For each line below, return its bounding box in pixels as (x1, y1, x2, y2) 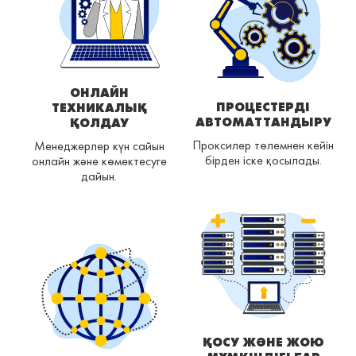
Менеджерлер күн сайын (33, 137, 164, 155)
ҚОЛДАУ (69, 114, 129, 132)
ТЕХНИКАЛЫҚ (51, 99, 147, 117)
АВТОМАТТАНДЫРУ (195, 114, 331, 131)
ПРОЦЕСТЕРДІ (216, 99, 310, 116)
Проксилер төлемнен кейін (192, 137, 334, 154)
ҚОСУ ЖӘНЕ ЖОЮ (202, 334, 324, 351)
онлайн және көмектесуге (31, 153, 167, 170)
